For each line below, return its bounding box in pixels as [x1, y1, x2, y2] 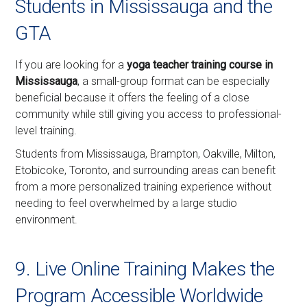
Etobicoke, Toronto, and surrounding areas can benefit [15, 164, 276, 177]
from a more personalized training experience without [15, 180, 272, 194]
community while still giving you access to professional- [15, 108, 282, 121]
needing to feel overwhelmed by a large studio [15, 197, 238, 210]
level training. [15, 124, 77, 138]
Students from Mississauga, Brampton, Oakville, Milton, [15, 147, 276, 161]
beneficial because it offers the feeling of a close [15, 91, 250, 105]
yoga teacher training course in [127, 58, 273, 72]
